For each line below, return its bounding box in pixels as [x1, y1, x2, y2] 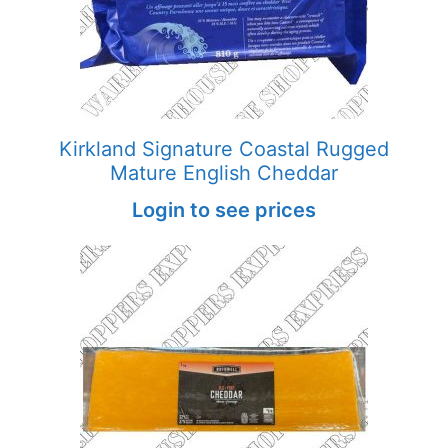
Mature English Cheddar [110, 161, 338, 185]
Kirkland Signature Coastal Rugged [59, 137, 389, 161]
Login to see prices [132, 198, 316, 222]
